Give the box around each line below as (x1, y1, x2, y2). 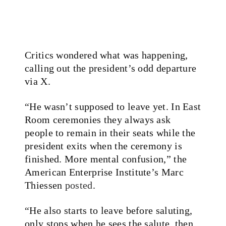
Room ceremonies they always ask (25, 114, 171, 125)
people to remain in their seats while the (25, 127, 196, 138)
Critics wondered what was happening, (25, 49, 188, 61)
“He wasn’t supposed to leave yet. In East (25, 100, 201, 112)
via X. (25, 75, 50, 87)
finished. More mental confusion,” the (25, 153, 187, 164)
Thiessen (25, 179, 65, 191)
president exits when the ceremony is (25, 140, 182, 151)
